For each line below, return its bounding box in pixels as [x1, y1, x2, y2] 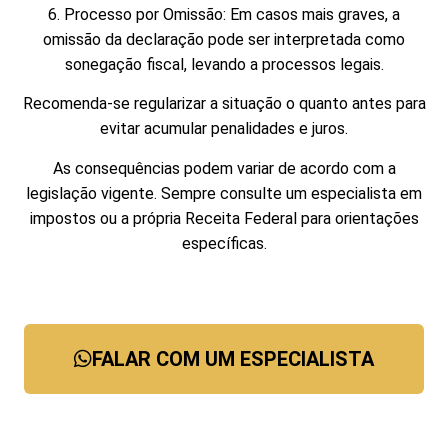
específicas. [181, 233, 267, 253]
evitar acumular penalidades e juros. [100, 119, 348, 139]
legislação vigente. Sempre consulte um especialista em [26, 183, 422, 203]
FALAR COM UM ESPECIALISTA [92, 346, 374, 371]
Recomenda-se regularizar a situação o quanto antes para [22, 94, 426, 114]
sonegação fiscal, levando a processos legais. [64, 54, 384, 74]
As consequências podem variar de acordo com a [52, 158, 396, 178]
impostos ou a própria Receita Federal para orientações [29, 208, 419, 228]
